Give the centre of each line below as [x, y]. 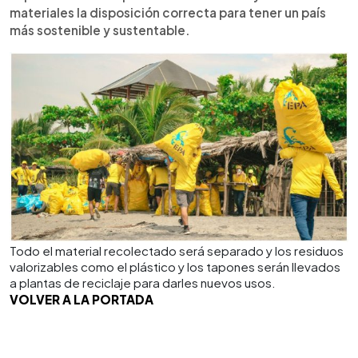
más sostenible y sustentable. [100, 30]
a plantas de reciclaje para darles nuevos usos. [143, 282]
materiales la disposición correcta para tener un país [168, 12]
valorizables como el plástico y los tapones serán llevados [175, 266]
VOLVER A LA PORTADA [82, 299]
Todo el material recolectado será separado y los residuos [177, 250]
